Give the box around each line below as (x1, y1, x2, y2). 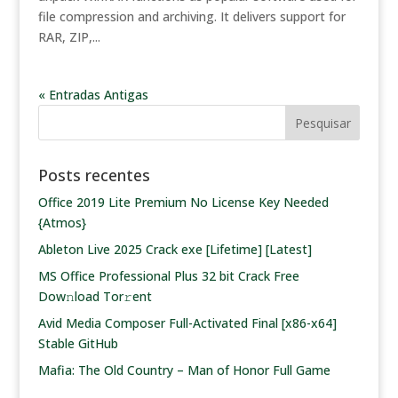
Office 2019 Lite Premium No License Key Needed (37, 194, 329, 211)
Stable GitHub (37, 335, 118, 352)
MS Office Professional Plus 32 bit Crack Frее (37, 267, 299, 284)
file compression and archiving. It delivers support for (37, 8, 346, 25)
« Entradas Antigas (37, 86, 148, 103)
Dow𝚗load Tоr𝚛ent (37, 288, 152, 305)
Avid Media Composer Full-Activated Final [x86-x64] (37, 314, 337, 331)
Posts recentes (37, 164, 150, 186)
